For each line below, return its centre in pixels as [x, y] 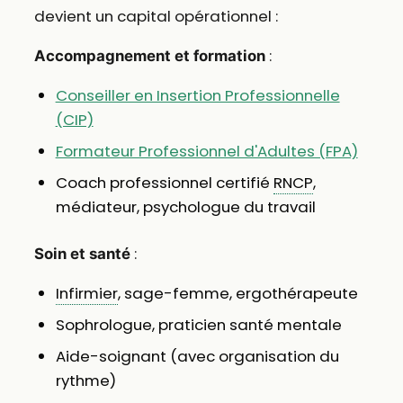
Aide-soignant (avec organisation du [197, 357]
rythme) [85, 381]
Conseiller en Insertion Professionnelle [197, 96]
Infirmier [86, 294]
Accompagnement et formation [149, 56]
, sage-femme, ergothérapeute [237, 294]
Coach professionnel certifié [164, 183]
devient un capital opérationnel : [156, 17]
